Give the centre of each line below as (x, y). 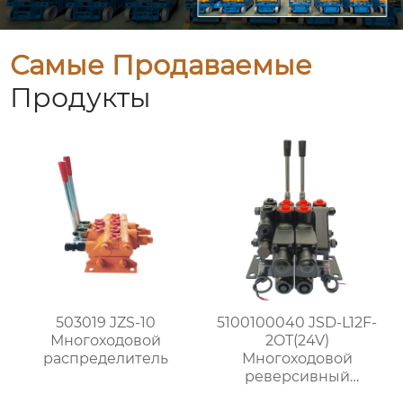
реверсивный (297, 376)
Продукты (81, 98)
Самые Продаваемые (161, 66)
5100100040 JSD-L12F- (297, 322)
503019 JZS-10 (106, 322)
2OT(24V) (297, 340)
